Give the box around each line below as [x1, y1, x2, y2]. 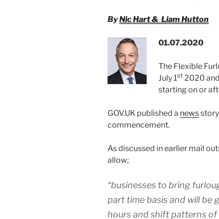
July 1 [158, 73, 177, 83]
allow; [108, 155, 129, 165]
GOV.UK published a [108, 108, 180, 118]
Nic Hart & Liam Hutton [119, 14, 209, 24]
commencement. [108, 120, 170, 130]
